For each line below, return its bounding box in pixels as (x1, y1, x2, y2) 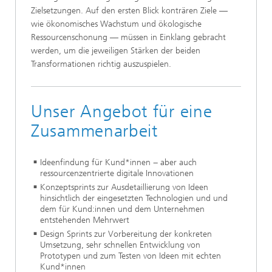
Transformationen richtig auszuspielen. (31, 58, 171, 69)
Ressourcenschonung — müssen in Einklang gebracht (31, 32, 226, 42)
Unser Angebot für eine (31, 101, 212, 121)
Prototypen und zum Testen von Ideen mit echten (40, 250, 221, 261)
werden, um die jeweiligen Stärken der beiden (31, 45, 200, 56)
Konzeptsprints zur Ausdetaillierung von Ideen (40, 182, 208, 192)
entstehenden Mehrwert (40, 214, 129, 225)
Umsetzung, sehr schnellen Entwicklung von (40, 239, 200, 250)
